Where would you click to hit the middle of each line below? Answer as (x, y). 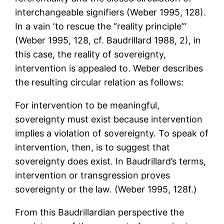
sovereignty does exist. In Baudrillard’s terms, (111, 161)
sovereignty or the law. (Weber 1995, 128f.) (106, 189)
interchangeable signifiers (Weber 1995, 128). (111, 12)
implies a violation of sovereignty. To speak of (112, 133)
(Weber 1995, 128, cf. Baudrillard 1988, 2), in (108, 40)
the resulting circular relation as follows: (99, 82)
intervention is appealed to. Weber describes (109, 68)
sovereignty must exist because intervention (109, 119)
